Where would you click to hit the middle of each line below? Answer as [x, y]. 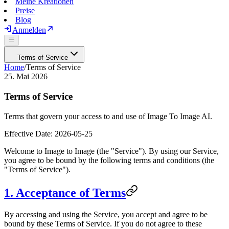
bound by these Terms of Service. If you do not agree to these [103, 223]
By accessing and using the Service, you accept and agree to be [106, 214]
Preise [25, 10]
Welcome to [24, 151]
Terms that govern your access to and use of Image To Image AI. [108, 116]
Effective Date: [29, 133]
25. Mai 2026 [26, 77]
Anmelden [29, 30]
